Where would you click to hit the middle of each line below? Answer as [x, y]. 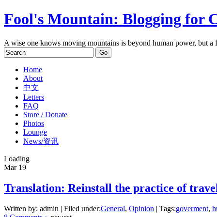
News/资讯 [41, 141]
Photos [34, 123]
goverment [192, 208]
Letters [34, 97]
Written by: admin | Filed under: [52, 208]
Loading [17, 158]
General [113, 208]
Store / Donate [45, 114]
